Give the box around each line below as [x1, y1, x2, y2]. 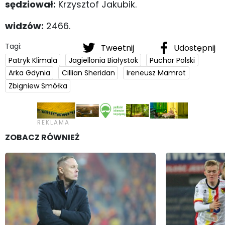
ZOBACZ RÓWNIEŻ [5, 131, 80, 143]
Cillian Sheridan [61, 68, 115, 78]
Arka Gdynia [8, 68, 50, 78]
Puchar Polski [149, 55, 195, 65]
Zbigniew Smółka [8, 80, 67, 91]
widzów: [5, 19, 44, 32]
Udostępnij [172, 42, 215, 54]
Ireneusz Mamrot [126, 68, 186, 78]
